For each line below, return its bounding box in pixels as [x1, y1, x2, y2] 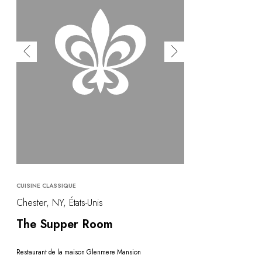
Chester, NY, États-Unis [16, 196, 103, 210]
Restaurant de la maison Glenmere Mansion [16, 247, 141, 257]
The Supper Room [16, 216, 113, 233]
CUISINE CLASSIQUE [16, 181, 76, 191]
